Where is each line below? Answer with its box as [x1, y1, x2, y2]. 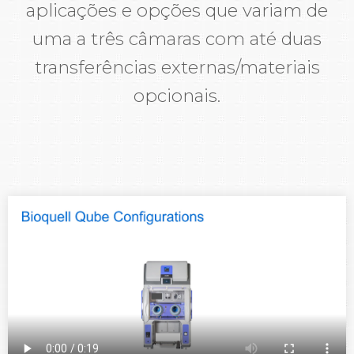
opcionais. [134, 84, 220, 107]
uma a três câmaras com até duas [32, 27, 322, 50]
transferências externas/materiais [34, 55, 320, 78]
